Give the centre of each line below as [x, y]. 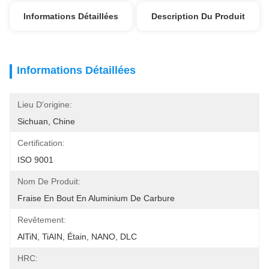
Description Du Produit [198, 16]
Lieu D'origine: [45, 104]
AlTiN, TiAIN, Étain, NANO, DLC [77, 237]
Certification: [41, 143]
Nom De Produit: [49, 181]
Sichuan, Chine [46, 121]
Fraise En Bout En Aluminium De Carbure [96, 198]
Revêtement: [42, 220]
